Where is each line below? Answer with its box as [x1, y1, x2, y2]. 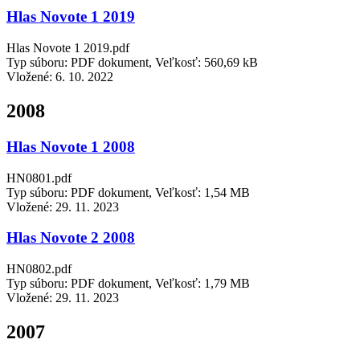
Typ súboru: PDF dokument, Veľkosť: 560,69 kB [6, 55, 258, 70]
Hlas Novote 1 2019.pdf [6, 41, 129, 55]
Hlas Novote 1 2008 [6, 137, 135, 155]
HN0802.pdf [6, 262, 72, 276]
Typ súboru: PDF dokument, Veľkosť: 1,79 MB [6, 276, 250, 291]
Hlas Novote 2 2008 [6, 229, 135, 247]
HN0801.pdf [6, 170, 72, 185]
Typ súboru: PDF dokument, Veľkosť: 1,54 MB [6, 185, 250, 199]
